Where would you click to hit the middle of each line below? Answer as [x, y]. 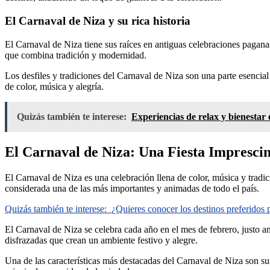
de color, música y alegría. [54, 86]
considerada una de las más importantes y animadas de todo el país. [132, 188]
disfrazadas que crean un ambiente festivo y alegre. [101, 240]
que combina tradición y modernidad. [76, 55]
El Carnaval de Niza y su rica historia [98, 21]
